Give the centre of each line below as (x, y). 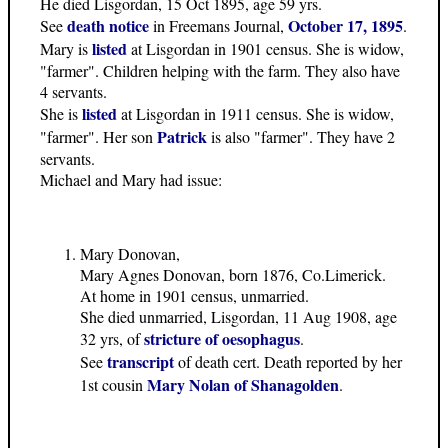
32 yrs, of (112, 339)
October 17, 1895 (345, 26)
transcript (140, 362)
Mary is (66, 49)
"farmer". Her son (98, 137)
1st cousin (113, 385)
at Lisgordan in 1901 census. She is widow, (265, 49)
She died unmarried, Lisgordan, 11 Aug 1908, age (238, 317)
